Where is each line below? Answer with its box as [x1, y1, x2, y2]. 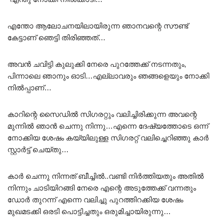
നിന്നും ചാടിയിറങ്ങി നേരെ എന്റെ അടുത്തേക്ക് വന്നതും [7, 183, 196, 192]
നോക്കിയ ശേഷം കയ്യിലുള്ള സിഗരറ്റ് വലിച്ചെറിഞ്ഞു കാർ [7, 133, 209, 142]
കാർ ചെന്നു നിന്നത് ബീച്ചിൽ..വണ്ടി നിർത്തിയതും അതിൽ [7, 171, 204, 180]
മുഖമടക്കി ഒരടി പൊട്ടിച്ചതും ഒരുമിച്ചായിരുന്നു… [7, 207, 171, 216]
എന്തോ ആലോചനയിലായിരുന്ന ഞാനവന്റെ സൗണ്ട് [7, 21, 188, 30]
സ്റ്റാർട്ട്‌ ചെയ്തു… [7, 145, 69, 154]
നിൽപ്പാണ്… [7, 83, 52, 92]
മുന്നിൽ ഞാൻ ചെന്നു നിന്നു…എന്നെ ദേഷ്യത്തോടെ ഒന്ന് [7, 121, 208, 130]
